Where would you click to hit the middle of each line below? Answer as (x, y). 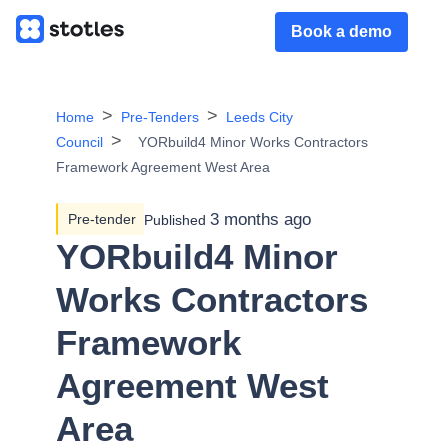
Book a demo (341, 31)
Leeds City (259, 117)
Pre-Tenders (160, 117)
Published (175, 219)
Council (79, 142)
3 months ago (260, 219)
